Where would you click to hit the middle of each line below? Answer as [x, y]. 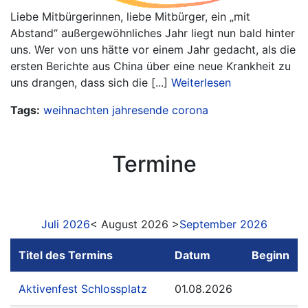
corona [190, 110]
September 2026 [223, 224]
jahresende [140, 110]
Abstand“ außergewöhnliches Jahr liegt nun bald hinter [153, 33]
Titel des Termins [66, 255]
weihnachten [76, 110]
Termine [154, 164]
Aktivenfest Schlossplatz [83, 289]
